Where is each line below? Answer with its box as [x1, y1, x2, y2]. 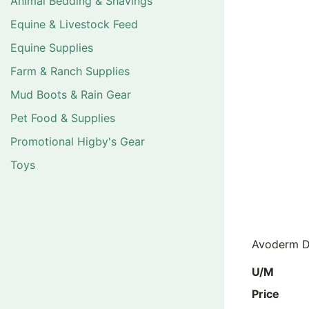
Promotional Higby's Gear [10, 134, 145, 149]
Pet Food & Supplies [10, 111, 115, 126]
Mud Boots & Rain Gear [10, 88, 131, 102]
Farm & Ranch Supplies [10, 64, 130, 79]
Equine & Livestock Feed [10, 17, 138, 32]
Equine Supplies [10, 41, 93, 55]
